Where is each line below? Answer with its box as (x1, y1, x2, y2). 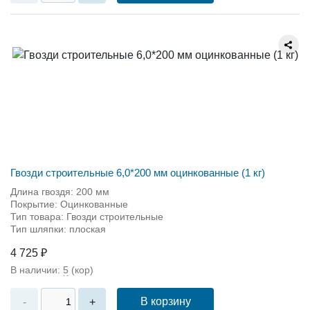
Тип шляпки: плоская (10, 224, 106, 235)
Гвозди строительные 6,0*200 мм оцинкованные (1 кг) (10, 167, 265, 179)
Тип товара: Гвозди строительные (10, 211, 163, 222)
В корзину (140, 295, 191, 307)
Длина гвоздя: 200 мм (10, 186, 109, 197)
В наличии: (10, 264, 63, 275)
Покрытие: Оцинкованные (10, 199, 128, 210)
